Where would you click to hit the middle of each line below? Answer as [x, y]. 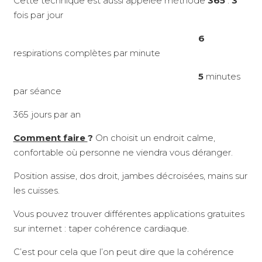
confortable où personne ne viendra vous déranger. [123, 153]
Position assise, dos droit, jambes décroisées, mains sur [130, 176]
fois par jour [38, 15]
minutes [222, 77]
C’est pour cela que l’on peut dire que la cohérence [123, 252]
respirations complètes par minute [87, 53]
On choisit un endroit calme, [155, 138]
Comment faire [50, 138]
